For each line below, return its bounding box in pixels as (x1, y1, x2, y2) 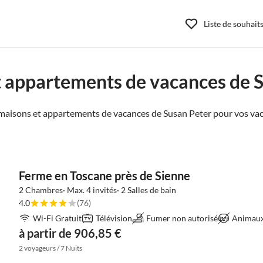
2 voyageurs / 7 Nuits (19, 244, 82, 252)
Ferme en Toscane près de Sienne (19, 168, 190, 183)
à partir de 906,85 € (19, 226, 122, 240)
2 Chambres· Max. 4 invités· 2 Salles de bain (19, 185, 176, 195)
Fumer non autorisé (146, 213, 218, 223)
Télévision (96, 213, 132, 223)
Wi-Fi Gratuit (33, 213, 82, 223)
